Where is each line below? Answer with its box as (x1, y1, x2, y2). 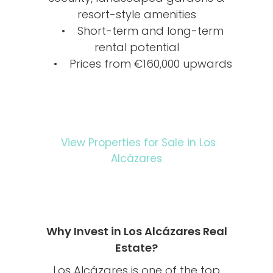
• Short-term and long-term (49, 23, 224, 38)
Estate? (115, 239, 158, 255)
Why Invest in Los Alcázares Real (46, 223, 227, 239)
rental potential (94, 39, 179, 55)
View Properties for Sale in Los (57, 135, 216, 150)
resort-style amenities (77, 6, 196, 22)
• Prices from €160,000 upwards (41, 55, 232, 71)
